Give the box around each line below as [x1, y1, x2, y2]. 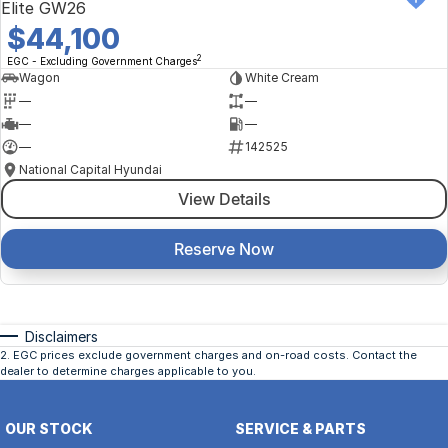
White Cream [244, 70, 319, 86]
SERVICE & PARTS [234, 419, 366, 437]
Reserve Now [174, 238, 274, 259]
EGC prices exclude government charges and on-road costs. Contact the [13, 347, 417, 362]
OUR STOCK [5, 419, 93, 437]
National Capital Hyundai [19, 162, 162, 178]
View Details [177, 188, 271, 209]
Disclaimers [25, 327, 98, 345]
